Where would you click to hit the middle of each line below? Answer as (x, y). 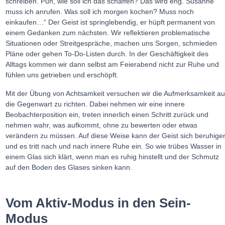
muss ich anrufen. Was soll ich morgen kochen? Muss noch (100, 12)
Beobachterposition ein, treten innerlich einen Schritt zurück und (107, 114)
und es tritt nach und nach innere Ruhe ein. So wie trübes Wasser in (114, 146)
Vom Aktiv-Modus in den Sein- (98, 203)
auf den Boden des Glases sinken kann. (69, 167)
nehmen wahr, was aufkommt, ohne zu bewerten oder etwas (102, 125)
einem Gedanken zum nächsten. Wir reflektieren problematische (108, 33)
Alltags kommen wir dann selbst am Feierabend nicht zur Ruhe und (113, 65)
